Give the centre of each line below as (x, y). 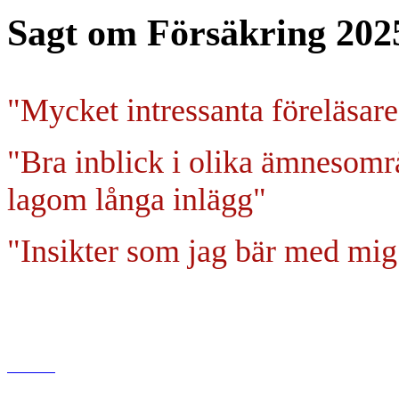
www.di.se (31, 367)
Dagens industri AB (54, 387)
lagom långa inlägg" (137, 199)
